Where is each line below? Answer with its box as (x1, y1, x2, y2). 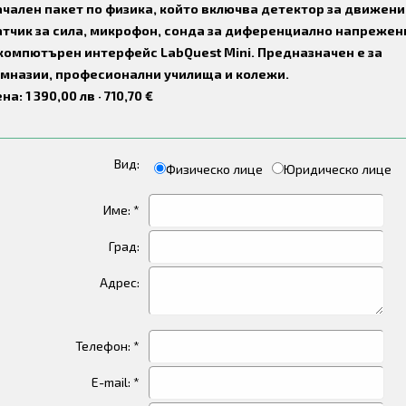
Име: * (103, 202, 140, 217)
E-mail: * (92, 374, 140, 390)
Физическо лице (166, 161, 263, 177)
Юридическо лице (284, 161, 391, 177)
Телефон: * (75, 338, 140, 353)
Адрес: (100, 275, 140, 290)
